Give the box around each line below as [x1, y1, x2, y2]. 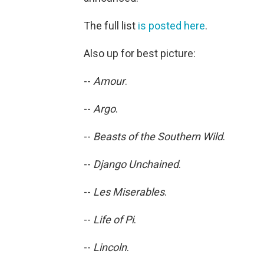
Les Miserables [93, 185, 164, 198]
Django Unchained [93, 157, 179, 170]
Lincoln [93, 240, 127, 253]
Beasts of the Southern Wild [93, 130, 223, 143]
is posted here [138, 19, 205, 32]
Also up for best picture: [84, 47, 196, 60]
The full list [84, 19, 138, 32]
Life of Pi [93, 213, 134, 226]
